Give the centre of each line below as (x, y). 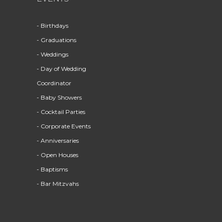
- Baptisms (52, 169)
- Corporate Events (64, 126)
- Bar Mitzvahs (58, 184)
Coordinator (54, 83)
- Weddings (53, 54)
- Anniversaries (58, 140)
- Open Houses (57, 155)
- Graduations (56, 40)
